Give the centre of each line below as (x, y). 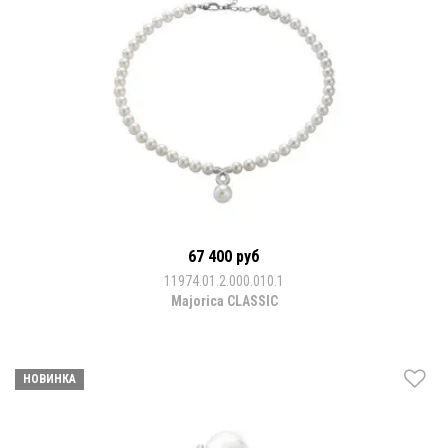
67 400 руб (224, 256)
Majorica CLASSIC (224, 300)
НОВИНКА (49, 378)
